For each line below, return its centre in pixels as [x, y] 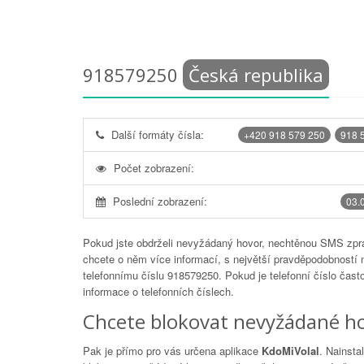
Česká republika [256, 75]
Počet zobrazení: [154, 168]
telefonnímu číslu [125, 275]
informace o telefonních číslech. [158, 291]
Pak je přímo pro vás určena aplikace [172, 351]
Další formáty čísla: [158, 134]
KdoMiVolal [290, 351]
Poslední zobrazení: [160, 201]
